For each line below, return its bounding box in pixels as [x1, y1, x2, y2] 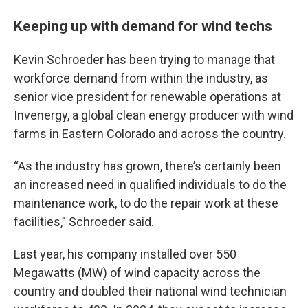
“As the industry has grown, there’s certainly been [14, 159, 281, 174]
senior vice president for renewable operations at [14, 89, 281, 104]
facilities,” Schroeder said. [14, 214, 154, 230]
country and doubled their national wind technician [14, 284, 287, 299]
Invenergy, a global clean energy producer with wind [14, 108, 294, 123]
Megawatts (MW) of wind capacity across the [14, 265, 261, 280]
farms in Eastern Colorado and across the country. [14, 126, 286, 142]
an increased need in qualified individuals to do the [14, 177, 287, 192]
